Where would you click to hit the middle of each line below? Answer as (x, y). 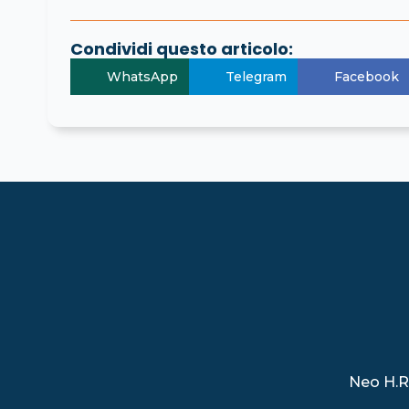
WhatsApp (142, 76)
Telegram (256, 76)
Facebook (367, 76)
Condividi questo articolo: (182, 48)
